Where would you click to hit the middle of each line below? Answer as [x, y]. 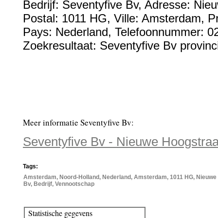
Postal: [42, 18]
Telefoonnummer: [161, 32]
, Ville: [124, 18]
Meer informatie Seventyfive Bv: [78, 122]
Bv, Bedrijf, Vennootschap [59, 184]
